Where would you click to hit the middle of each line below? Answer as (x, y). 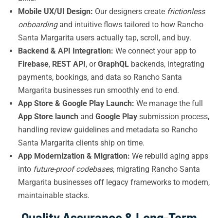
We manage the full (169, 103)
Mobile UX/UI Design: (55, 11)
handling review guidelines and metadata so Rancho (108, 130)
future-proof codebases (73, 169)
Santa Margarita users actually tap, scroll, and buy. (105, 38)
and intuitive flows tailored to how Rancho (130, 25)
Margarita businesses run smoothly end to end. (99, 90)
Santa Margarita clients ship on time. (81, 143)
